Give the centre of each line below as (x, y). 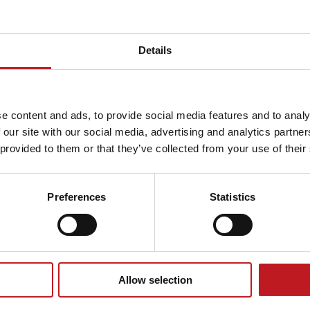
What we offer (223, 183)
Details (155, 51)
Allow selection (155, 280)
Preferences (77, 197)
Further (230, 116)
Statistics (232, 197)
